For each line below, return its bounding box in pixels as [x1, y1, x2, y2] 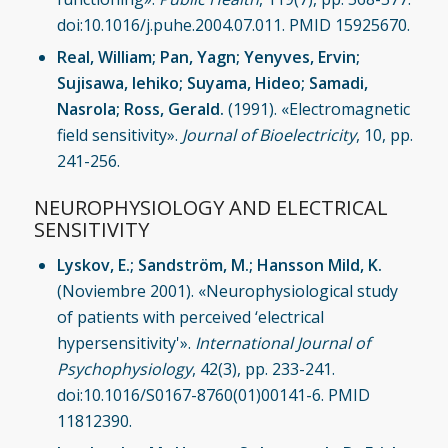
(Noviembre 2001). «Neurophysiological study [56, 279, 398, 302]
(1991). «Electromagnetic [223, 97, 410, 120]
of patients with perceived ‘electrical [56, 305, 324, 328]
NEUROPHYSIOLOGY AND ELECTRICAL [33, 193, 388, 221]
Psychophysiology [56, 357, 192, 380]
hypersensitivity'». [56, 331, 195, 354]
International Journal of [194, 331, 370, 354]
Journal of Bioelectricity [181, 123, 356, 146]
